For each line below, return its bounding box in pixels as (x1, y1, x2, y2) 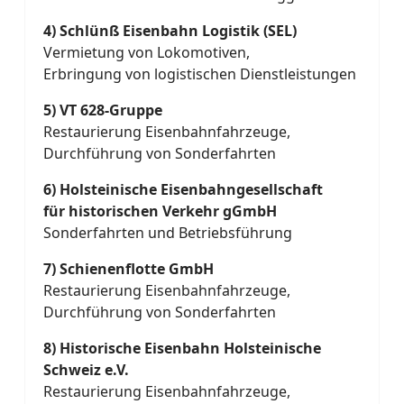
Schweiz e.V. (43, 360, 129, 380)
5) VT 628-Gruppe (43, 100, 162, 120)
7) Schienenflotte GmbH (43, 259, 214, 279)
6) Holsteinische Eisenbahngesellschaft (43, 179, 323, 199)
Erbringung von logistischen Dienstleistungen (43, 64, 356, 84)
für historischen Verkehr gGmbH (43, 201, 277, 221)
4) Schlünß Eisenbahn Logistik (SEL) (43, 21, 297, 41)
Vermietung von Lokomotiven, (43, 42, 250, 62)
